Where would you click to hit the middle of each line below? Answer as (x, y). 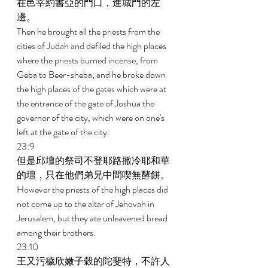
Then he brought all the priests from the (89, 31)
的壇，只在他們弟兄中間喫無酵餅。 (94, 175)
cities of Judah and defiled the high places (92, 46)
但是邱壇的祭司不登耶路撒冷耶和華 (93, 161)
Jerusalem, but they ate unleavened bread (93, 218)
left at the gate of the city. (64, 132)
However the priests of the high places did (93, 189)
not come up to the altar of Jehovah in (86, 204)
